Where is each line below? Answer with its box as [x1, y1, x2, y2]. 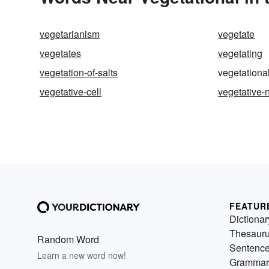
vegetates [40, 46, 81, 60]
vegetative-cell [40, 84, 101, 98]
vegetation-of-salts [40, 65, 118, 79]
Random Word [37, 232, 99, 246]
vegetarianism [40, 26, 100, 41]
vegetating [218, 46, 263, 60]
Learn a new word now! [37, 249, 126, 261]
